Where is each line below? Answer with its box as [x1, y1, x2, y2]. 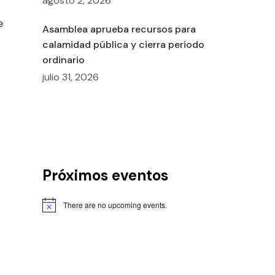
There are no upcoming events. [63, 199, 167, 210]
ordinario [42, 53, 85, 67]
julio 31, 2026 [42, 71, 99, 84]
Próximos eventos [42, 165, 168, 185]
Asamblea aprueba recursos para [42, 23, 196, 36]
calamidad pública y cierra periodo [42, 38, 204, 52]
